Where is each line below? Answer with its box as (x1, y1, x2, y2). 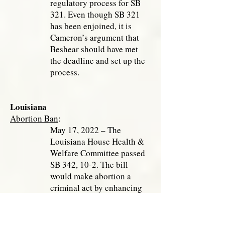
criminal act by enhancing (50, 182, 142, 193)
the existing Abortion (50, 193, 126, 205)
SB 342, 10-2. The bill (50, 159, 128, 170)
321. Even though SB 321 (50, 9, 140, 20)
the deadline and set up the (50, 55, 145, 66)
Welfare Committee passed (50, 147, 145, 159)
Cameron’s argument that (50, 32, 139, 43)
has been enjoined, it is (50, 20, 132, 32)
